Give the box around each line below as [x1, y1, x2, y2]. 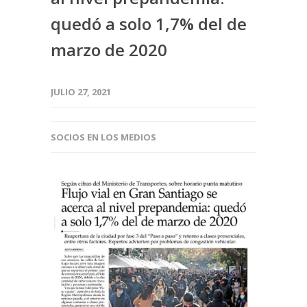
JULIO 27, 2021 [51, 86, 111, 98]
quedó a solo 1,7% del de [51, 12, 247, 35]
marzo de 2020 [51, 38, 167, 61]
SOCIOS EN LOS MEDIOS [51, 131, 156, 143]
